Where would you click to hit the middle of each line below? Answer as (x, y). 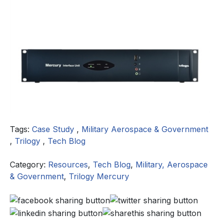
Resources (68, 164)
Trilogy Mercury (99, 176)
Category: (29, 164)
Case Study (54, 129)
